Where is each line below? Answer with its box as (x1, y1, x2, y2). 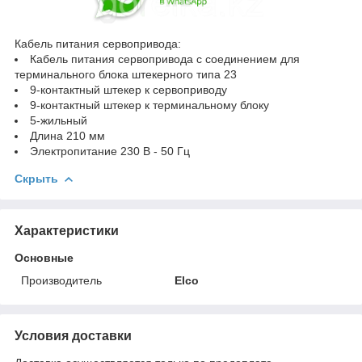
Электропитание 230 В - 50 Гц (30, 145, 190, 158)
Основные (15, 251, 74, 265)
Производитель (21, 274, 102, 288)
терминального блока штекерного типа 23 (15, 68, 237, 82)
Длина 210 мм (30, 129, 105, 143)
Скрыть (15, 172, 58, 186)
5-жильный (30, 114, 87, 128)
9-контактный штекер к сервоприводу (30, 83, 227, 97)
